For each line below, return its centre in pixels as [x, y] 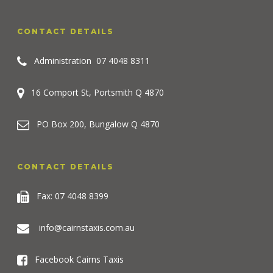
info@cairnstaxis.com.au [87, 227]
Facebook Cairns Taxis [76, 259]
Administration [62, 60]
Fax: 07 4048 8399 [69, 196]
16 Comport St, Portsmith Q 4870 [94, 92]
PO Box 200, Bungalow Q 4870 [94, 124]
